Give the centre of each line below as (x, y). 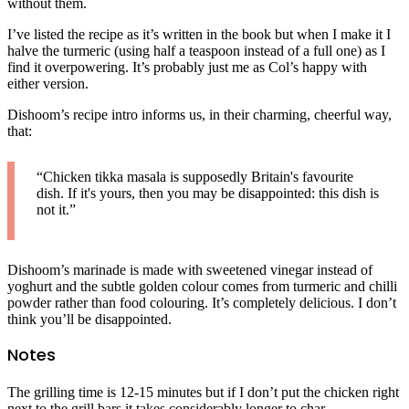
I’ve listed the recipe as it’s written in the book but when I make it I (199, 34)
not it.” (56, 209)
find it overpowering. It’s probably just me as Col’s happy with (187, 67)
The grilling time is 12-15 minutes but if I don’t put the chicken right (203, 392)
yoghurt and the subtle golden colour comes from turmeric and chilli (202, 286)
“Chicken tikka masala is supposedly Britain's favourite (195, 176)
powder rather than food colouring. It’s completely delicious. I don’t (202, 302)
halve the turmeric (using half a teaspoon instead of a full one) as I (196, 50)
